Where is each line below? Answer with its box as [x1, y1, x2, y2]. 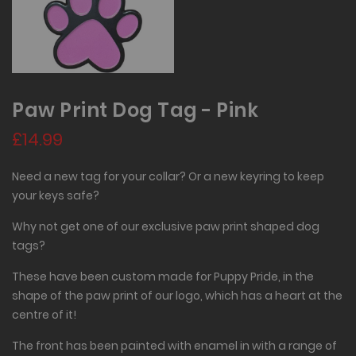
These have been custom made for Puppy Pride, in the [12, 268, 314, 284]
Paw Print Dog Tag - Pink [12, 96, 258, 123]
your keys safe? [12, 187, 99, 203]
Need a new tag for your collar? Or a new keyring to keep [12, 168, 324, 184]
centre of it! [12, 306, 76, 323]
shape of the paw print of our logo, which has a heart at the [12, 287, 342, 304]
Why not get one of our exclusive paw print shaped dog [12, 218, 319, 234]
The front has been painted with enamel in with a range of [12, 337, 337, 354]
